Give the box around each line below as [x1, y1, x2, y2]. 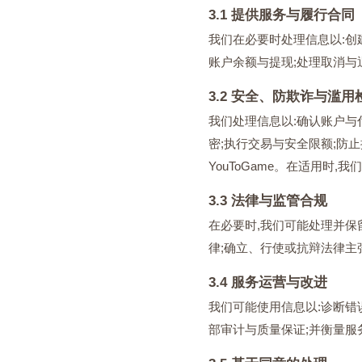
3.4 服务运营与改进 [208, 275, 327, 290]
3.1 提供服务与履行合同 [208, 7, 355, 23]
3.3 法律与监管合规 [208, 193, 327, 208]
